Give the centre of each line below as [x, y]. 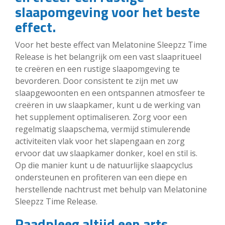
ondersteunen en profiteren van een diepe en [101, 177]
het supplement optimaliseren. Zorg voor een [101, 117]
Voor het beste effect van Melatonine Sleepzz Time [111, 44]
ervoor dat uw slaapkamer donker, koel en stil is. [106, 153]
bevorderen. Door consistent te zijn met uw [96, 81]
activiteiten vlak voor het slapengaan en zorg [100, 141]
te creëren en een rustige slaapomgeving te [97, 69]
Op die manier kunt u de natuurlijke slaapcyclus [104, 165]
